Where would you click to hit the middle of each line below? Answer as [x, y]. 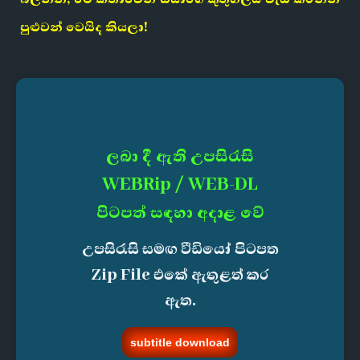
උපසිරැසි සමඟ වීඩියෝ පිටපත [180, 249]
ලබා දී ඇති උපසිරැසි [180, 156]
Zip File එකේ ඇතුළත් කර [180, 275]
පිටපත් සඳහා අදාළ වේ [180, 213]
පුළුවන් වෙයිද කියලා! [84, 27]
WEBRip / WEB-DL [180, 184]
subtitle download [180, 342]
